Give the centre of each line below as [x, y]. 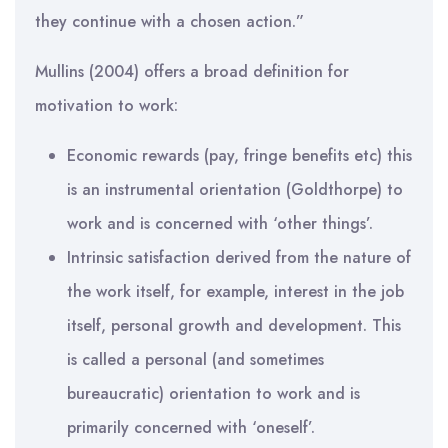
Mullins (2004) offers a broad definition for [192, 71]
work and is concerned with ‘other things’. [220, 223]
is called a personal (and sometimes [195, 359]
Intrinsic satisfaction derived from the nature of [239, 257]
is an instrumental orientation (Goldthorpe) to [235, 189]
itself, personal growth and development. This [234, 325]
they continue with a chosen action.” [169, 21]
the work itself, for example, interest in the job [235, 291]
